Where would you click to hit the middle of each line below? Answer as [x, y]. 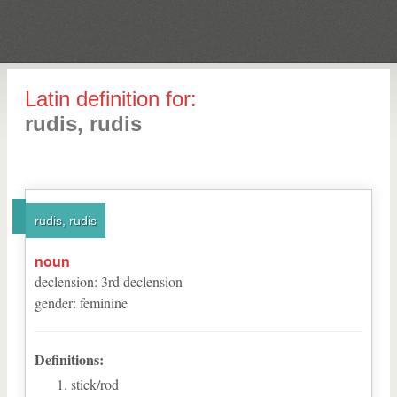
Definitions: [69, 359]
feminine [104, 303]
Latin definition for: [111, 99]
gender [54, 303]
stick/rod [95, 384]
